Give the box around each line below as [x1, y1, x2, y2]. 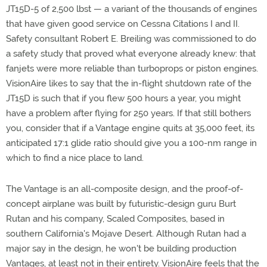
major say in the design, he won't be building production [6, 243, 237, 254]
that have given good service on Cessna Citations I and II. [6, 18, 240, 29]
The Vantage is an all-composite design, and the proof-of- [6, 184, 243, 194]
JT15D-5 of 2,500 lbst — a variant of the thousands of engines [6, 4, 257, 14]
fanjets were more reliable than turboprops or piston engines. [6, 63, 258, 74]
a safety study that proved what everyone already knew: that [6, 48, 256, 59]
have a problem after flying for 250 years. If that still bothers [6, 108, 251, 119]
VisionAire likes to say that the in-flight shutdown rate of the [6, 78, 252, 89]
